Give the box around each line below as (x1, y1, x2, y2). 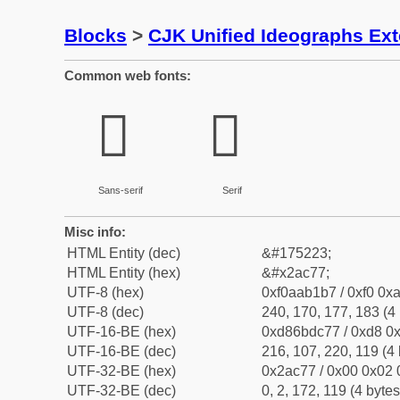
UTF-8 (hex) (67, 285, 144, 300)
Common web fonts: (64, 68, 191, 83)
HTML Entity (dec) (67, 246, 180, 261)
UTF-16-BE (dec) (67, 344, 176, 359)
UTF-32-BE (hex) (67, 363, 176, 379)
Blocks (64, 25, 127, 46)
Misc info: (64, 224, 126, 239)
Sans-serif (97, 185, 143, 196)
